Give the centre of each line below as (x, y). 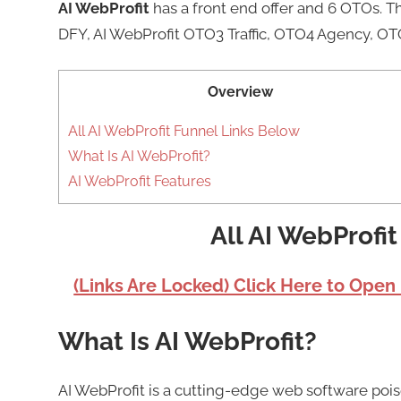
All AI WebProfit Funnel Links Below (183, 132)
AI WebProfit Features (139, 182)
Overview (240, 92)
